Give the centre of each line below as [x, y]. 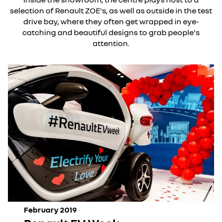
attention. [111, 43]
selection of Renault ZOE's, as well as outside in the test [111, 10]
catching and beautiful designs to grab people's [111, 32]
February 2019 [50, 210]
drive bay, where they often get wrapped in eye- [111, 21]
